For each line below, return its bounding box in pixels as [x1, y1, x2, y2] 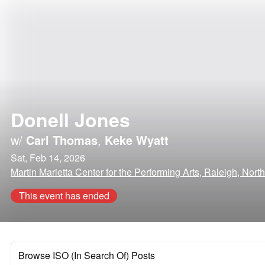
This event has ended [18, 189, 109, 202]
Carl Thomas [26, 131, 98, 148]
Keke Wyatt [105, 131, 169, 148]
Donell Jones [11, 106, 130, 133]
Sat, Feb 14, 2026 [11, 151, 85, 164]
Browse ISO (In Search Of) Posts [18, 248, 155, 262]
